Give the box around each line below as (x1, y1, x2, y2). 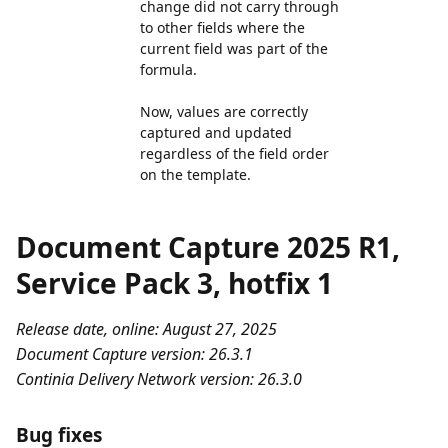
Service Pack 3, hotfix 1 (16, 264, 333, 302)
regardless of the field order (140, 144, 329, 163)
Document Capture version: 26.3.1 (16, 343, 253, 365)
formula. (140, 60, 197, 79)
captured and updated (140, 123, 292, 142)
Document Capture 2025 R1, (16, 228, 400, 266)
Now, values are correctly (140, 102, 308, 121)
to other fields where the (140, 18, 305, 37)
